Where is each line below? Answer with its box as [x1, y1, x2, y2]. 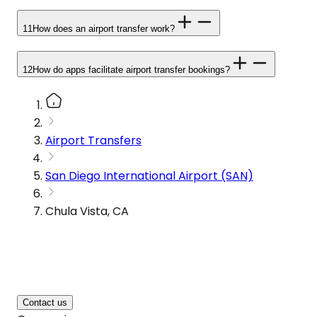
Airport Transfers [45, 132, 142, 149]
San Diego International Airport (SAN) [45, 167, 253, 184]
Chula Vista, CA [45, 202, 129, 219]
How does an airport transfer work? [33, 23, 175, 35]
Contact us [23, 296, 67, 308]
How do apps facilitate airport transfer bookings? [33, 64, 230, 75]
